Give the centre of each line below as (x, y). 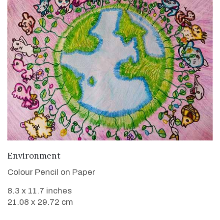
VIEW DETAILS (110, 154)
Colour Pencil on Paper (51, 172)
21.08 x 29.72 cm (40, 202)
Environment (34, 155)
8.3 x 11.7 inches (40, 191)
